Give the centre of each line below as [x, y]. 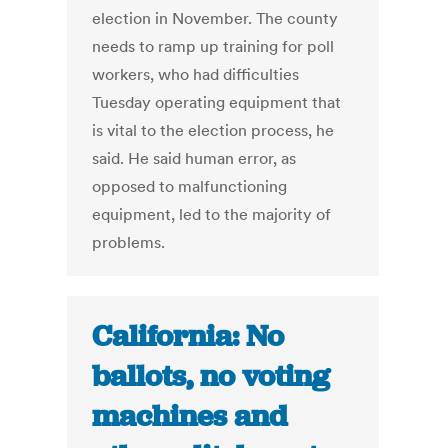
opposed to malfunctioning [190, 186]
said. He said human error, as [194, 158]
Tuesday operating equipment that [217, 102]
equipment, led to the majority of [212, 214]
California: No [188, 336]
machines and [190, 416]
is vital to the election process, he [213, 130]
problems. [129, 242]
